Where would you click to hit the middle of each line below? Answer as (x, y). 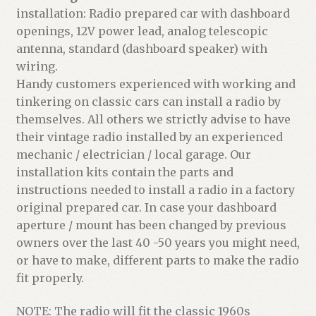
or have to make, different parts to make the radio (157, 260)
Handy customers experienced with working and (156, 84)
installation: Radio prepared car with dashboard (153, 13)
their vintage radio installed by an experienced (149, 136)
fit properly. (50, 278)
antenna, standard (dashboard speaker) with (141, 48)
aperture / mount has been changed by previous (151, 225)
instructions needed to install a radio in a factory (155, 189)
